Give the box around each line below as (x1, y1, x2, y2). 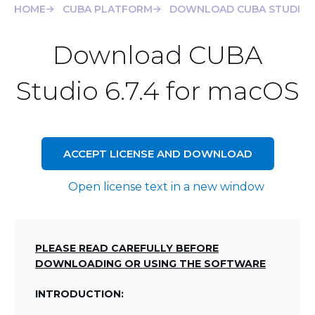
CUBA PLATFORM (63, 3, 153, 15)
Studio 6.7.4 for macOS (15, 75, 300, 106)
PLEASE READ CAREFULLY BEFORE (35, 242, 219, 255)
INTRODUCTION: (35, 288, 124, 300)
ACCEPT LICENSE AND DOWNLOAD (63, 147, 252, 160)
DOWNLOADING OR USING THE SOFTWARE (35, 257, 266, 270)
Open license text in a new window (68, 180, 264, 193)
